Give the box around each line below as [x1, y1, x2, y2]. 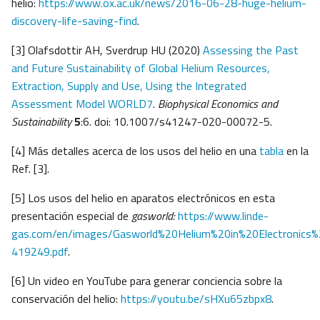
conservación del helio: [11, 290, 121, 308]
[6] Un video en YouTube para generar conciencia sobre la [11, 272, 282, 290]
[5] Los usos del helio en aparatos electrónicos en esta [11, 189, 275, 207]
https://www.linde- [178, 207, 269, 225]
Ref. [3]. [11, 160, 49, 178]
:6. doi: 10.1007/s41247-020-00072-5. [81, 113, 272, 131]
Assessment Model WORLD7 [11, 95, 153, 113]
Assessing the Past [203, 41, 299, 59]
